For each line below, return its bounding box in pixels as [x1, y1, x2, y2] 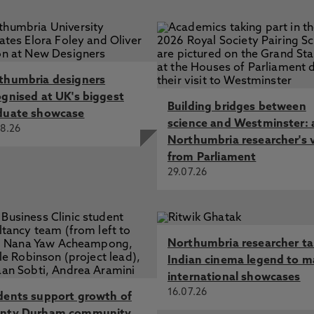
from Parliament [167, 152, 257, 163]
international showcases [167, 272, 301, 283]
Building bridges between [167, 102, 306, 113]
